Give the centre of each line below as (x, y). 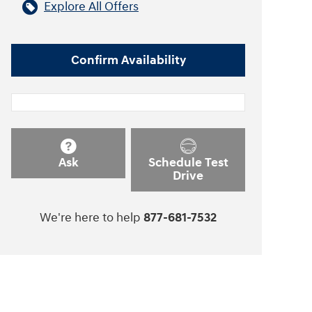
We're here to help (90, 218)
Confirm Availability (128, 60)
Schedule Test (188, 162)
